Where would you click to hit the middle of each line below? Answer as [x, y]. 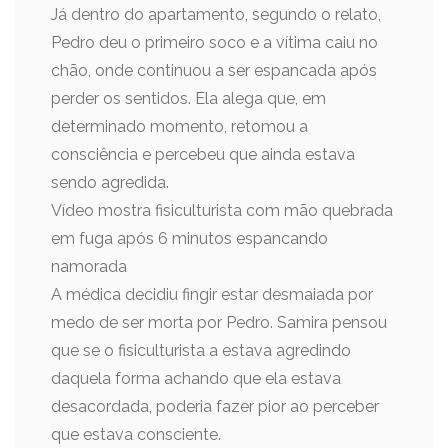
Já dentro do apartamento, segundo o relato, [216, 14]
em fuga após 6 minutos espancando [189, 238]
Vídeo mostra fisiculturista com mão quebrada [222, 210]
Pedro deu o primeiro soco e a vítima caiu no [214, 42]
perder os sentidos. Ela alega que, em [188, 98]
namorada [89, 266]
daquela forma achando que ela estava [196, 378]
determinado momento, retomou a [179, 126]
